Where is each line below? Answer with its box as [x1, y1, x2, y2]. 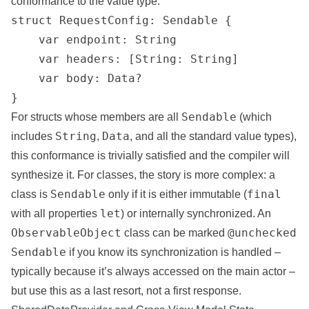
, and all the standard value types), [130, 130, 297, 142]
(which [237, 111, 272, 123]
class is [11, 188, 50, 200]
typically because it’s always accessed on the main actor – [11, 266, 295, 277]
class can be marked [121, 227, 228, 239]
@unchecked [228, 226, 297, 239]
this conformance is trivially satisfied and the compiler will [11, 150, 290, 161]
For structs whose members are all [11, 111, 181, 123]
